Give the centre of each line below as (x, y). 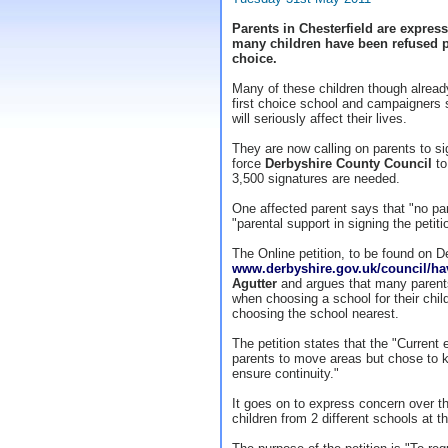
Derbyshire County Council (348, 163)
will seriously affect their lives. (319, 118)
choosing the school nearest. (315, 313)
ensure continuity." (285, 373)
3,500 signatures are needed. (316, 178)
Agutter (254, 283)
